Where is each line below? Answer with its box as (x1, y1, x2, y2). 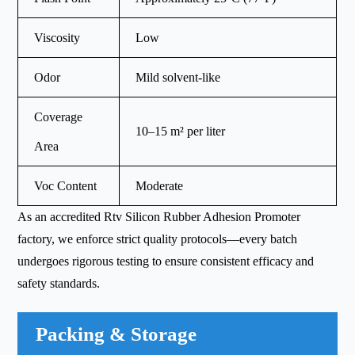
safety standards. (17, 276, 101, 290)
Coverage (34, 109, 83, 124)
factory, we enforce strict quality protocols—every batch (17, 231, 298, 246)
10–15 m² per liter (136, 124, 226, 138)
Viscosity (34, 30, 81, 44)
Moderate (136, 178, 184, 193)
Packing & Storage (35, 323, 197, 345)
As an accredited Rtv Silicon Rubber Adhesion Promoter (17, 209, 301, 223)
